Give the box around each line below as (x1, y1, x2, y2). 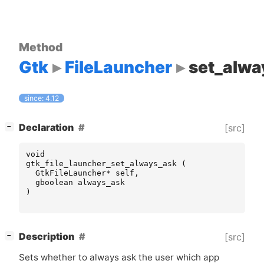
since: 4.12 (24, 94, 60, 103)
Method (19, 39, 62, 54)
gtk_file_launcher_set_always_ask (26, 159, 177, 169)
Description (19, 231, 74, 243)
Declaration (19, 122, 74, 134)
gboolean (35, 178, 73, 187)
